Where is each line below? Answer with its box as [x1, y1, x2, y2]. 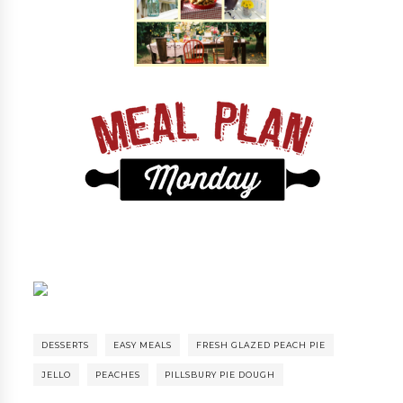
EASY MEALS [113, 340, 173, 351]
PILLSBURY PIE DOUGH [165, 370, 276, 381]
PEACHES [95, 370, 141, 381]
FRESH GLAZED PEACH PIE [196, 340, 327, 351]
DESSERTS [41, 340, 90, 351]
